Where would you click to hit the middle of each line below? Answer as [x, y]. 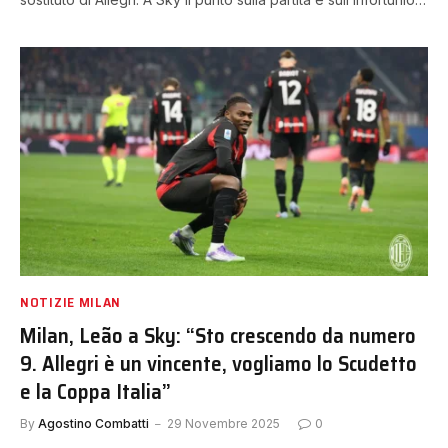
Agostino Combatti [93, 423]
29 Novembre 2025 [223, 423]
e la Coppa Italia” [95, 391]
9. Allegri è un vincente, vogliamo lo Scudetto [218, 363]
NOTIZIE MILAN [71, 302]
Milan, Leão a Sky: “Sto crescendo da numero [218, 335]
